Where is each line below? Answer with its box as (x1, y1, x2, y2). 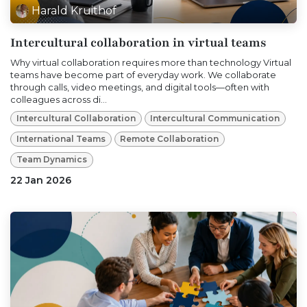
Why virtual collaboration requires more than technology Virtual (10, 56, 291, 68)
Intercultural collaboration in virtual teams (10, 34, 267, 51)
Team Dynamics (16, 154, 87, 165)
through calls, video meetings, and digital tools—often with (10, 81, 269, 93)
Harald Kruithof (32, 3, 117, 17)
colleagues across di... (10, 93, 107, 105)
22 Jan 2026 (10, 173, 71, 186)
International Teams (16, 134, 106, 145)
